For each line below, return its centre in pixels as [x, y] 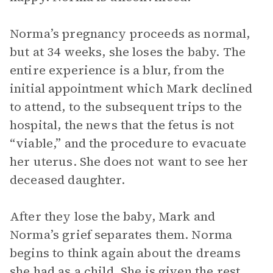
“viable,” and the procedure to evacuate [128, 143]
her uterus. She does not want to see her [129, 161]
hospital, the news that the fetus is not [122, 125]
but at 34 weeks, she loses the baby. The [128, 52]
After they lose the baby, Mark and [113, 216]
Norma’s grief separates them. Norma [121, 235]
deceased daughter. [67, 180]
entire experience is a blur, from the [117, 70]
